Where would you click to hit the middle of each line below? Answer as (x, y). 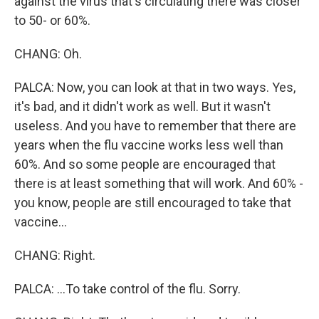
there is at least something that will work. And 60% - (159, 183)
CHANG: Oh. (48, 54)
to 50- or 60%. (52, 20)
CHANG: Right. (55, 255)
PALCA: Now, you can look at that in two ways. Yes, (155, 87)
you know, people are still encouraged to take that (153, 203)
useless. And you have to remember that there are (155, 126)
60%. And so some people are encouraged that (145, 164)
